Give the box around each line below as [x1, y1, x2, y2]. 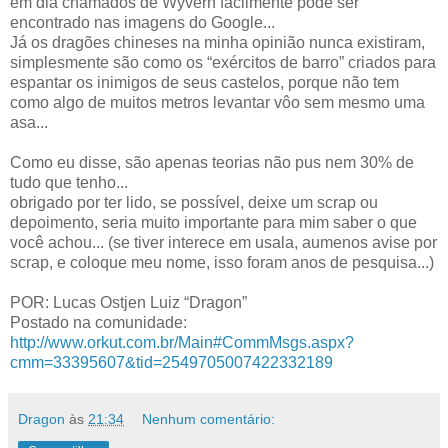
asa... [10, 114, 48, 132]
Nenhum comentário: [142, 411, 276, 428]
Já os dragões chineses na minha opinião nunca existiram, [10, 34, 425, 52]
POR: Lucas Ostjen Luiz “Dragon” [10, 294, 247, 312]
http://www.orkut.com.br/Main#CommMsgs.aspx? [10, 334, 354, 352]
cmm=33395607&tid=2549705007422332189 [10, 354, 333, 372]
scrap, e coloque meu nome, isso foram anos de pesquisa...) [10, 254, 434, 272]
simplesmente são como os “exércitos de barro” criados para [10, 54, 436, 72]
